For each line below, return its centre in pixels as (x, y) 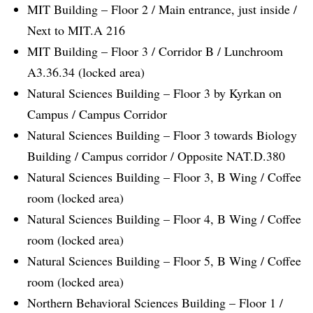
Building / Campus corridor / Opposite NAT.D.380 (156, 156)
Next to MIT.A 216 (76, 30)
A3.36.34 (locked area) (86, 72)
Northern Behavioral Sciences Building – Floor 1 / (155, 303)
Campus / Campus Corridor (97, 114)
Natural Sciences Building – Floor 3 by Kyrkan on (154, 93)
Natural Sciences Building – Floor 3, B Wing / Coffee (164, 177)
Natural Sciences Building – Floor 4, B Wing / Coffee (164, 219)
